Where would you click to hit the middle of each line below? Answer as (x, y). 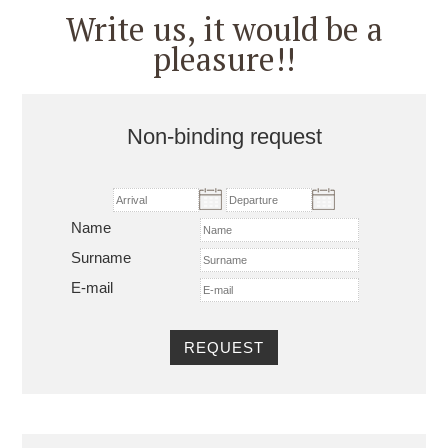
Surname (100, 257)
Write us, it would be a (224, 28)
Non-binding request (224, 136)
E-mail (91, 287)
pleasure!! (224, 58)
